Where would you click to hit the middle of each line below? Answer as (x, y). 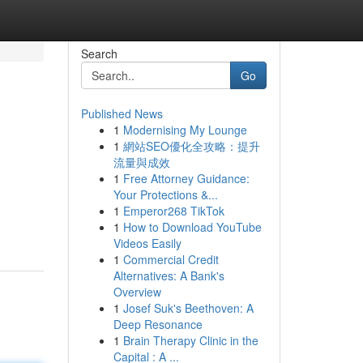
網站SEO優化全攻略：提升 (191, 146)
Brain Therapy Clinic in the (190, 340)
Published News (122, 113)
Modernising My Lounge (185, 130)
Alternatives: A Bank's (169, 275)
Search (99, 53)
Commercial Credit (171, 259)
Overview (137, 292)
